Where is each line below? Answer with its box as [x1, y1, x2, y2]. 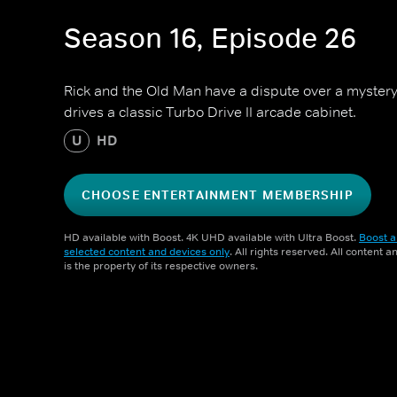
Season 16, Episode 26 [64, 20, 356, 57]
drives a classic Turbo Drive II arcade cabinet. [64, 103, 356, 121]
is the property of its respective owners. [64, 259, 258, 273]
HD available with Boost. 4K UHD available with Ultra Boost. [64, 230, 359, 245]
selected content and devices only [64, 245, 230, 259]
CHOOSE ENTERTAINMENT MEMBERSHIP [82, 187, 354, 203]
